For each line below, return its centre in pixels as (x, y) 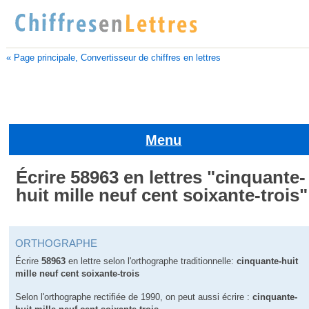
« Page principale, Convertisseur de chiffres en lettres (113, 57)
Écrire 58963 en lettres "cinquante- (161, 177)
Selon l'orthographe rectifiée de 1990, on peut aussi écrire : (134, 297)
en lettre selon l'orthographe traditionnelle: (151, 261)
